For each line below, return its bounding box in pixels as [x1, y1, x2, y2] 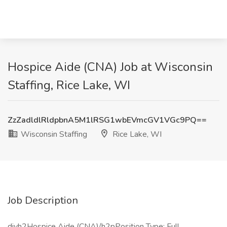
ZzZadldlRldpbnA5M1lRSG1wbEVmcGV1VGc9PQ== [8, 115, 207, 126]
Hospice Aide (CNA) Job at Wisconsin [8, 59, 213, 75]
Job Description [8, 194, 78, 207]
